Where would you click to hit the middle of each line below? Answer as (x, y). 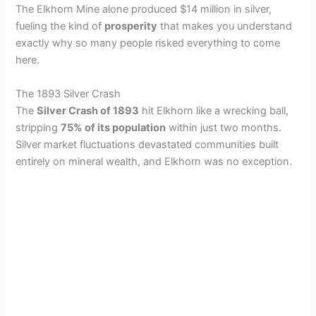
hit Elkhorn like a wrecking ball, (214, 110)
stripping (38, 127)
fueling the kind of (60, 26)
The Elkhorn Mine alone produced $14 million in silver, (144, 10)
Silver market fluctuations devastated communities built (147, 144)
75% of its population (114, 127)
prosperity (131, 26)
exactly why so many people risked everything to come (148, 43)
